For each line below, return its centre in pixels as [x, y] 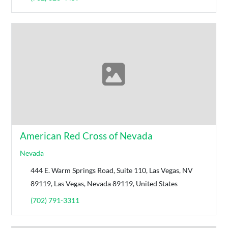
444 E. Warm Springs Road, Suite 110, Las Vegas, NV [112, 170]
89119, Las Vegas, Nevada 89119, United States [104, 184]
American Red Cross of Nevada [87, 136]
